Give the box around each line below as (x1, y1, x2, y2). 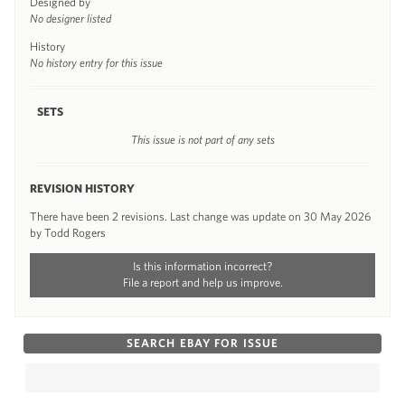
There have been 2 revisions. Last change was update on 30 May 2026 (30, 209, 371, 223)
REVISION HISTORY (30, 181, 135, 195)
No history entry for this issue (30, 55, 163, 70)
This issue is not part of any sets (130, 132, 275, 146)
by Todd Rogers (30, 225, 106, 240)
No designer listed (30, 11, 111, 25)
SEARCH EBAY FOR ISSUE (126, 335, 279, 350)
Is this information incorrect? (133, 259, 272, 273)
